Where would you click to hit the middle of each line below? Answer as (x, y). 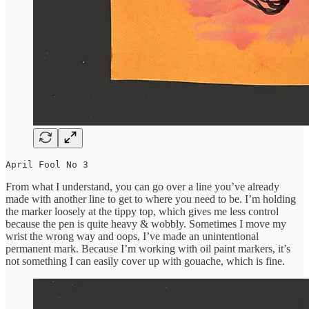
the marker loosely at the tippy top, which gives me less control (142, 211)
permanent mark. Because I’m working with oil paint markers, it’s (148, 248)
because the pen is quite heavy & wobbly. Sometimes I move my (146, 223)
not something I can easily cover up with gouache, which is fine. (145, 261)
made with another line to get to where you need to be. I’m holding (151, 199)
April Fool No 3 (47, 164)
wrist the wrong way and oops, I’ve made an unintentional (132, 236)
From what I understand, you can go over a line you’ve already (142, 186)
